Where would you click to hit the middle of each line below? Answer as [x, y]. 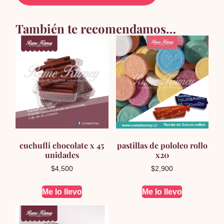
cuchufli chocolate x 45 [62, 145]
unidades [62, 154]
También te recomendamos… [96, 29]
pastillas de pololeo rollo [162, 145]
